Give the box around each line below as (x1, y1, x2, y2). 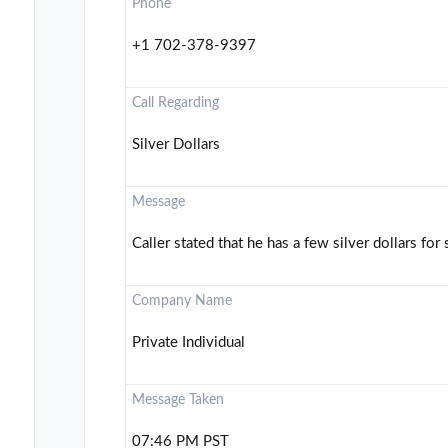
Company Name (132, 294, 233, 309)
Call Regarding (132, 96, 220, 111)
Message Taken (132, 393, 225, 408)
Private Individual (132, 335, 246, 351)
